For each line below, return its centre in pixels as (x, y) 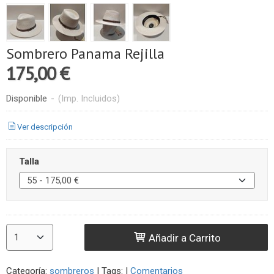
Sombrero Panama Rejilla (85, 54)
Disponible (27, 99)
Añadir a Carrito (184, 238)
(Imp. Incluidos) (89, 99)
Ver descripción (45, 127)
